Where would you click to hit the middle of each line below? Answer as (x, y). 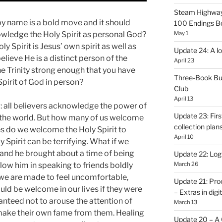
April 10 (184, 137)
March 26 (186, 164)
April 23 (184, 60)
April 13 (183, 98)
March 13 (185, 202)
